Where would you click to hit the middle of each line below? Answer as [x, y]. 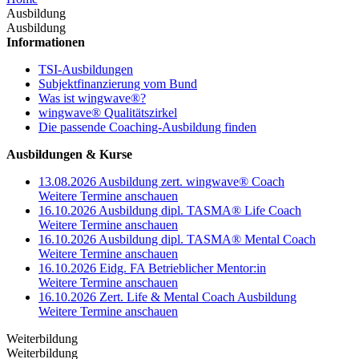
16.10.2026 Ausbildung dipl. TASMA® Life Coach [170, 210]
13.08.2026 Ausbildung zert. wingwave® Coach [161, 182]
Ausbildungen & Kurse [69, 154]
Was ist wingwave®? [92, 98]
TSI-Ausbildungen [86, 69]
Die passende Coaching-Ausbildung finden [147, 127]
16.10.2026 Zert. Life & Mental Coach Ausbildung [167, 297]
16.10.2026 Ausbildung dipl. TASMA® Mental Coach [177, 239]
